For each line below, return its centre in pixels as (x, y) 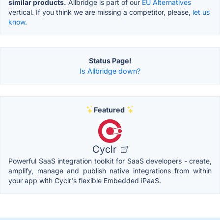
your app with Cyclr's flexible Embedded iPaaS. (85, 180)
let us (201, 12)
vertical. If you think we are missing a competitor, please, (100, 12)
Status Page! (110, 60)
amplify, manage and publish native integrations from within (110, 170)
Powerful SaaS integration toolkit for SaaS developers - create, (110, 161)
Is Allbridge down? (110, 71)
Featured (109, 110)
